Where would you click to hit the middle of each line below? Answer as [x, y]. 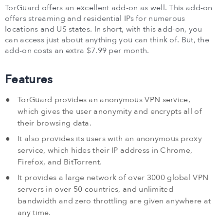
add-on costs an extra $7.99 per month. [77, 51]
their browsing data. [55, 123]
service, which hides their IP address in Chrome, [105, 151]
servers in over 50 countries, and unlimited [95, 190]
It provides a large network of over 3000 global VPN [113, 178]
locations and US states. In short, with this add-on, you [104, 29]
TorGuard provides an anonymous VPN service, [104, 100]
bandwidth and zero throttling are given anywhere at [114, 201]
